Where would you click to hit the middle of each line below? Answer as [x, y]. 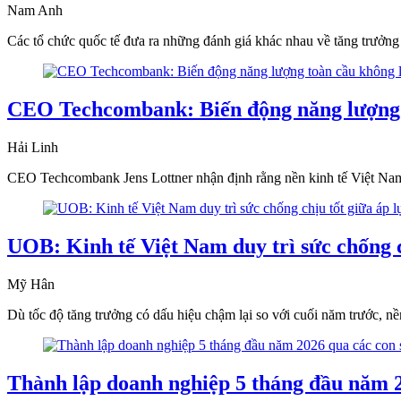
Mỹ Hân [31, 285]
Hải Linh [33, 148]
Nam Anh [35, 11]
